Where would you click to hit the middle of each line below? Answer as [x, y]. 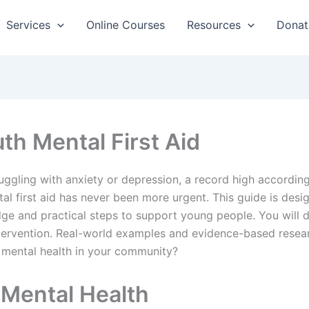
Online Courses [126, 24]
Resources [214, 24]
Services [29, 24]
